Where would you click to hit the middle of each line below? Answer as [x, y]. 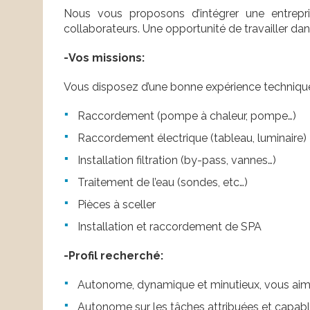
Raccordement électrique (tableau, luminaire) [192, 138]
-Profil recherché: [113, 256]
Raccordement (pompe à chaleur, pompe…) [187, 116]
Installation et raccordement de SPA [170, 227]
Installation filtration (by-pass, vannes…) [177, 161]
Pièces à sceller [117, 205]
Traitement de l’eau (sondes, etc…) [163, 183]
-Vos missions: [104, 58]
